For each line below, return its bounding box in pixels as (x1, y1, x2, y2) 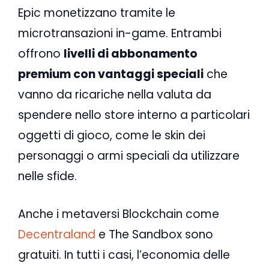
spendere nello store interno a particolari (18, 107, 250, 124)
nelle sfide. (18, 168, 77, 185)
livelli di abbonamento (64, 46, 198, 62)
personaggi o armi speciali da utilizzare (18, 148, 240, 165)
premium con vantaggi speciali (18, 66, 204, 83)
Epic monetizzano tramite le (18, 5, 175, 22)
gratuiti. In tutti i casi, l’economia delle (18, 246, 230, 263)
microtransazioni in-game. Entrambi (18, 25, 222, 42)
